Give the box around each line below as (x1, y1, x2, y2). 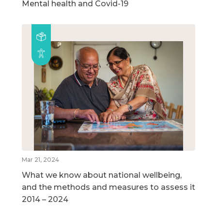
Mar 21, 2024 (22, 156, 59, 164)
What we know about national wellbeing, (22, 170, 182, 180)
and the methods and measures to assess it (22, 183, 195, 192)
